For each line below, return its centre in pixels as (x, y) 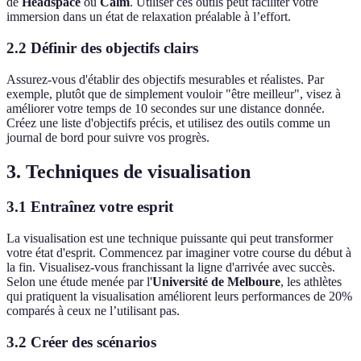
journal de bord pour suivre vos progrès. (108, 137)
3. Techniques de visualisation (129, 171)
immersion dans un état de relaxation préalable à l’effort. (149, 17)
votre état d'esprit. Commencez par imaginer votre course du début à (179, 253)
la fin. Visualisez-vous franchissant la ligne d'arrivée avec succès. (171, 268)
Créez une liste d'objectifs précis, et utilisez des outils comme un (168, 122)
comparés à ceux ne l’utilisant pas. (93, 311)
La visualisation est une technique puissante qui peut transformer (170, 239)
